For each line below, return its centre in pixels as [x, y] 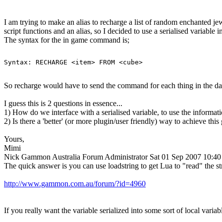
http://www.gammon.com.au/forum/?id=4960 [75, 183]
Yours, [14, 139]
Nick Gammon [27, 157]
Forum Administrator [115, 157]
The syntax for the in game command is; [67, 40]
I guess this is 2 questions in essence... [63, 103]
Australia [66, 157]
